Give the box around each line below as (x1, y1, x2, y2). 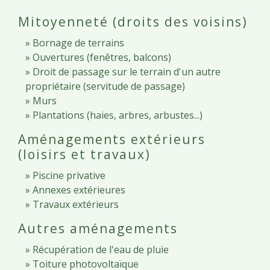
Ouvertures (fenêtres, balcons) (33, 50, 171, 64)
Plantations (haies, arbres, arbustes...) (33, 108, 202, 122)
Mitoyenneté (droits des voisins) (18, 13, 248, 30)
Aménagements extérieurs (18, 130, 206, 148)
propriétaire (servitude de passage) (25, 79, 185, 93)
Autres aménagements (18, 219, 178, 237)
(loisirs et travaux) (18, 145, 151, 163)
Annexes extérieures (33, 183, 125, 196)
